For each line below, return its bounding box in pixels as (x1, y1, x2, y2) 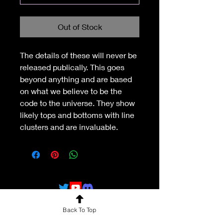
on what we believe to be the (20, 86, 124, 96)
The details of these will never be (20, 50, 139, 60)
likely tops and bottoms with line (20, 110, 136, 119)
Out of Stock (57, 22, 102, 31)
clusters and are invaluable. (20, 122, 118, 131)
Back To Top (63, 206, 97, 214)
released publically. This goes (20, 62, 126, 72)
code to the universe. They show (20, 98, 137, 108)
